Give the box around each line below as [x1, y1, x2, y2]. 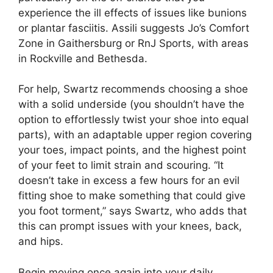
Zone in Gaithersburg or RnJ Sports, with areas [18, 37, 249, 49]
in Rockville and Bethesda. [18, 52, 147, 65]
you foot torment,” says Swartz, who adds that [18, 205, 247, 217]
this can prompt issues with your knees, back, [18, 220, 242, 232]
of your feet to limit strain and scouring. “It [18, 159, 224, 171]
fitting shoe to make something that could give [18, 190, 246, 202]
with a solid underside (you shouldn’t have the [18, 98, 244, 110]
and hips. [18, 235, 63, 247]
